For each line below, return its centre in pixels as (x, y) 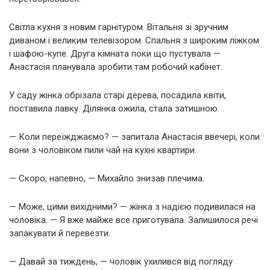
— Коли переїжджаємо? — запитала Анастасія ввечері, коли (134, 137)
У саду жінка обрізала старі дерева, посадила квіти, (118, 96)
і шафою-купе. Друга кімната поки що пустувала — (115, 54)
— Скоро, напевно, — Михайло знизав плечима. (107, 179)
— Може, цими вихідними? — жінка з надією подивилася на (132, 207)
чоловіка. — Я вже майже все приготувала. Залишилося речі (133, 220)
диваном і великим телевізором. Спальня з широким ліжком (134, 41)
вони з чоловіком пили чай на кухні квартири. (103, 150)
